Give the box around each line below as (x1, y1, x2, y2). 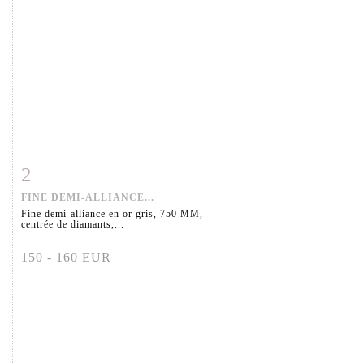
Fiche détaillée (32, 165, 113, 178)
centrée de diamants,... (21, 219, 124, 231)
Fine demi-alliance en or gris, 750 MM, (21, 208, 203, 220)
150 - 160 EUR (21, 250, 111, 265)
